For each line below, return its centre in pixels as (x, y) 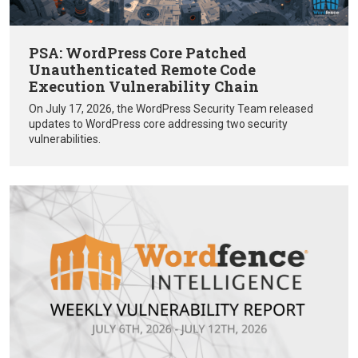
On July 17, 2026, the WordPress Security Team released (171, 108)
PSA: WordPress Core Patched (138, 52)
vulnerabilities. (65, 139)
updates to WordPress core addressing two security (158, 123)
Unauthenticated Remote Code (142, 69)
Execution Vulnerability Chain (144, 86)
